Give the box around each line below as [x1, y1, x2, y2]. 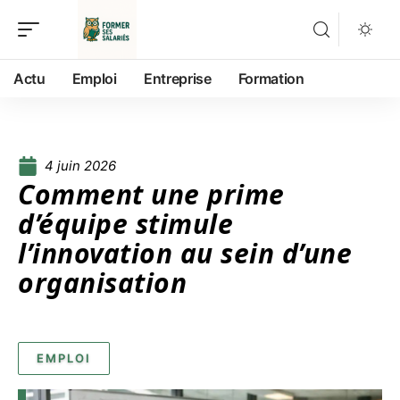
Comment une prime [18, 176, 285, 212]
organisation [18, 264, 187, 301]
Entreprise [143, 70, 212, 87]
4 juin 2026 [45, 157, 116, 174]
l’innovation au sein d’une [18, 235, 352, 271]
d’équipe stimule [18, 205, 233, 242]
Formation [237, 70, 304, 87]
